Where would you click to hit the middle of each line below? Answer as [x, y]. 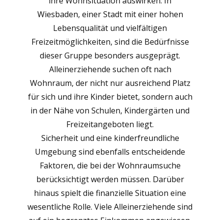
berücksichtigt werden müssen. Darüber [110, 179]
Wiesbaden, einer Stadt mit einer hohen [110, 14]
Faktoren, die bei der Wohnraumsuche [110, 165]
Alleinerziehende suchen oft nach [110, 69]
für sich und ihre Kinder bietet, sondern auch [110, 97]
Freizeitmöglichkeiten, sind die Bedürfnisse [110, 42]
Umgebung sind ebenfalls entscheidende [110, 152]
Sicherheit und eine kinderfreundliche [110, 138]
